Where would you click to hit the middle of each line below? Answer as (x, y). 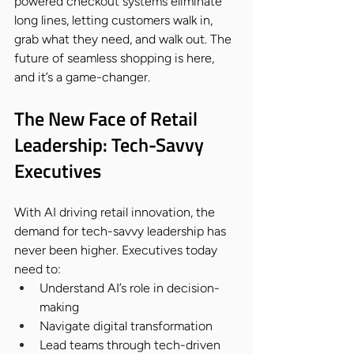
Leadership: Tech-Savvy (111, 144)
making (59, 307)
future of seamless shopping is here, (116, 58)
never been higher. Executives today (117, 250)
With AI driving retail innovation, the (116, 212)
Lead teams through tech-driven (132, 345)
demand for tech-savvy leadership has (122, 231)
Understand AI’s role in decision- (130, 288)
